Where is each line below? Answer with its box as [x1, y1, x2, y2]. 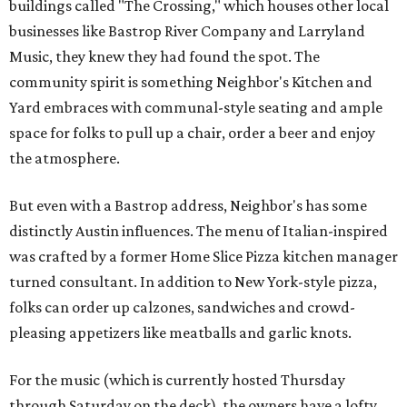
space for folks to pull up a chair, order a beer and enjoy [9, 124, 375, 143]
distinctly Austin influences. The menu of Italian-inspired [9, 222, 388, 241]
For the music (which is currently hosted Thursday [9, 371, 345, 390]
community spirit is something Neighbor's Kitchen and [9, 73, 372, 92]
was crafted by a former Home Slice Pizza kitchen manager [9, 247, 398, 266]
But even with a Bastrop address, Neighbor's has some [9, 196, 367, 215]
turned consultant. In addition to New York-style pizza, [9, 273, 377, 292]
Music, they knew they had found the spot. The [9, 47, 320, 66]
